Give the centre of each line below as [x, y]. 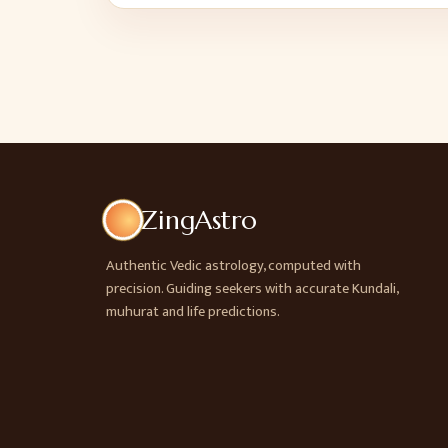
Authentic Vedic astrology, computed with [233, 266]
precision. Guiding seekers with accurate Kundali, [252, 289]
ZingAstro [198, 220]
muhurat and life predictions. [193, 312]
